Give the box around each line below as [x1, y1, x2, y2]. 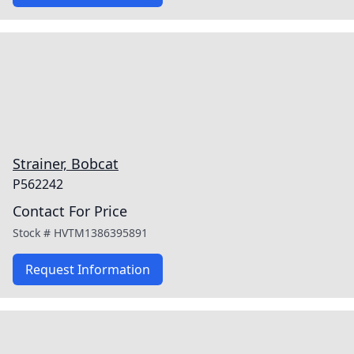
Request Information [25, 261, 150, 278]
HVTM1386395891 [54, 225, 148, 240]
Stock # [13, 225, 54, 240]
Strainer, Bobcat [13, 154, 119, 173]
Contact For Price [13, 201, 127, 220]
